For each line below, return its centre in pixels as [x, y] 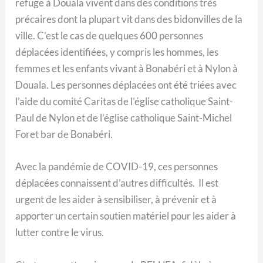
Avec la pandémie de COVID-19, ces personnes [117, 167]
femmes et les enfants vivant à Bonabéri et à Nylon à [127, 69]
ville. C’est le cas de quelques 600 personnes [109, 36]
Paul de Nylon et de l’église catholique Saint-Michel [124, 118]
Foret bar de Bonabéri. [64, 134]
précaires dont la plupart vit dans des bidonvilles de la [129, 19]
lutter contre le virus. [60, 232]
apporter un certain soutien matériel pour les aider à [126, 216]
